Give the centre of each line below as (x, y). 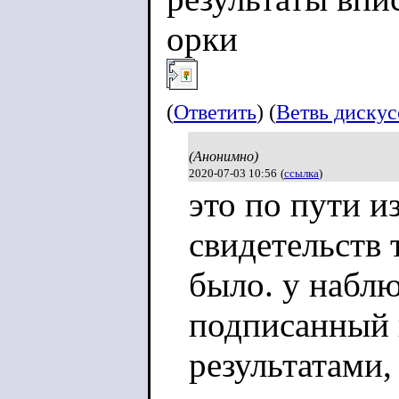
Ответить (215, 112)
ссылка (301, 173)
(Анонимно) (224, 156)
